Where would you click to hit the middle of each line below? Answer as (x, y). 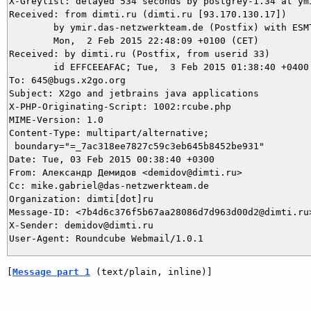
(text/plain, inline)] (151, 271)
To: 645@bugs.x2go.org (67, 80)
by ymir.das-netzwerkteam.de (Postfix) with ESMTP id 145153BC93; (31, 27)
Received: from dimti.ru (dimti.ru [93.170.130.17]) (148, 14)
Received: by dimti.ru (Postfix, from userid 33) (140, 53)
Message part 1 (51, 271)
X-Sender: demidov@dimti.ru (81, 225)
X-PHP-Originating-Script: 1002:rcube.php (120, 106)
